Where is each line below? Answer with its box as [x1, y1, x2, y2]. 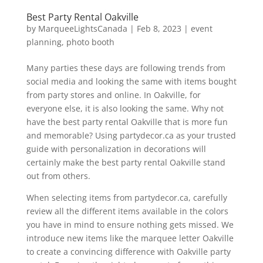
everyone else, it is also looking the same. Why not [26, 102, 224, 114]
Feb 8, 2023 [136, 22, 181, 34]
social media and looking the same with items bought [26, 75, 237, 87]
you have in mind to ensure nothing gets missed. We [26, 218, 234, 230]
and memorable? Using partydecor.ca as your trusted [26, 129, 236, 141]
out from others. [26, 170, 90, 181]
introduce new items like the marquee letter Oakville [26, 232, 234, 244]
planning [26, 36, 62, 48]
